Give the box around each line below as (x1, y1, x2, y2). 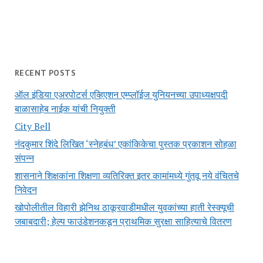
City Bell (14, 120, 50, 133)
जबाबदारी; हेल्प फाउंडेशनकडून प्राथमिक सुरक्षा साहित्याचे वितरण (14, 215, 232, 228)
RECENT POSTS (14, 68, 76, 79)
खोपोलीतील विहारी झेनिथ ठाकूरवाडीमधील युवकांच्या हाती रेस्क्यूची (14, 201, 234, 214)
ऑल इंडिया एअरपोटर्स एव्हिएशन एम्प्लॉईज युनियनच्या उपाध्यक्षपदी (14, 88, 228, 102)
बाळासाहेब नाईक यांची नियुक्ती (14, 102, 116, 116)
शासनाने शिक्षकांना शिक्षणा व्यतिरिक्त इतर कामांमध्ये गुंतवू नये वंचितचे (14, 169, 239, 183)
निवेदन (14, 183, 37, 197)
